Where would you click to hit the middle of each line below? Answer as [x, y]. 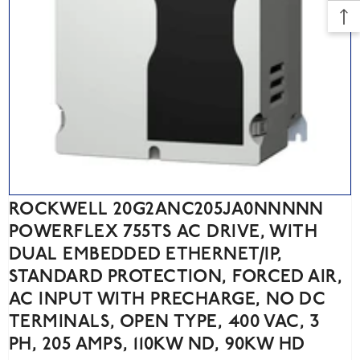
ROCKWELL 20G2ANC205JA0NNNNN [166, 210]
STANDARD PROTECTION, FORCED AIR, [176, 277]
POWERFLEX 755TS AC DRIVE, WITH [164, 232]
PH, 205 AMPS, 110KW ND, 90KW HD [157, 345]
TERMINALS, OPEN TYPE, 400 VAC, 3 [164, 322]
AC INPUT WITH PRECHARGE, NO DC [168, 300]
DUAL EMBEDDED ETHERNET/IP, [146, 255]
